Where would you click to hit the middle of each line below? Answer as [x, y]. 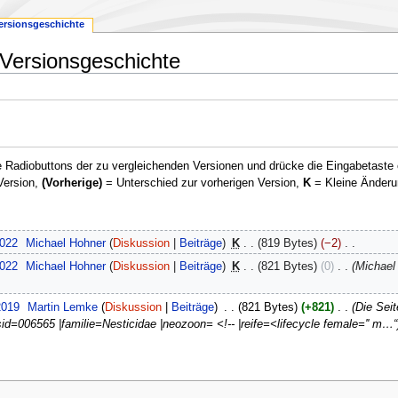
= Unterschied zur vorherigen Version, [202, 183]
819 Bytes [287, 244]
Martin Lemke [63, 307]
